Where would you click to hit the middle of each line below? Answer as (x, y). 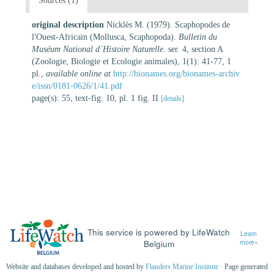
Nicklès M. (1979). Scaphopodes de (168, 24)
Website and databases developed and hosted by (76, 267)
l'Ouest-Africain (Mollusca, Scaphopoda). (105, 37)
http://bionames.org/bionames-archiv (176, 73)
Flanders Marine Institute (182, 267)
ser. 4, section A (194, 49)
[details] (172, 98)
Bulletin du (198, 37)
